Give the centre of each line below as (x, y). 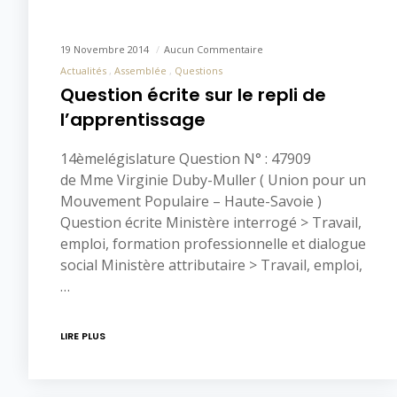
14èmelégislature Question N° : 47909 (186, 159)
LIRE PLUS (83, 336)
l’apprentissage (133, 120)
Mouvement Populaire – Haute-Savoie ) (191, 202)
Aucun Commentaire (214, 50)
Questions (198, 71)
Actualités (83, 71)
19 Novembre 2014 (106, 50)
